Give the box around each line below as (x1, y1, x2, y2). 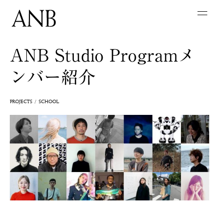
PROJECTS (10, 98, 32, 105)
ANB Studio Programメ (10, 46, 195, 64)
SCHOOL (39, 98, 59, 105)
